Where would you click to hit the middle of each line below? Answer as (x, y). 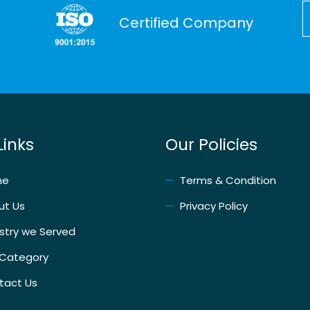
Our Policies (211, 144)
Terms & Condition (228, 180)
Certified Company (186, 22)
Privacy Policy (214, 206)
